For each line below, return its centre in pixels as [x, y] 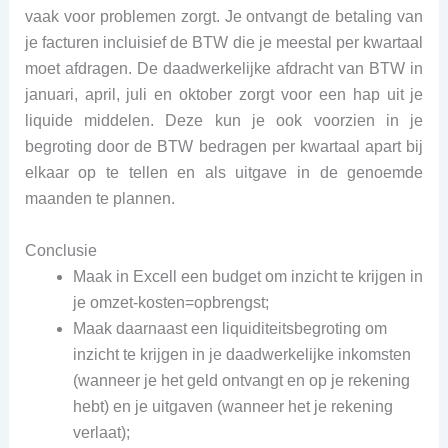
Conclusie [60, 250]
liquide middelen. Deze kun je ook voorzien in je [224, 121]
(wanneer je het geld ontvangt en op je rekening [241, 380]
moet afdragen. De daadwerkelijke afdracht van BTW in [224, 69]
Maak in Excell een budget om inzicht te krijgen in [247, 276]
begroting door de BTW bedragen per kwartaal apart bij [224, 147]
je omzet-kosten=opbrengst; [170, 302]
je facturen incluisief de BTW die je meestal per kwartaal [224, 43]
